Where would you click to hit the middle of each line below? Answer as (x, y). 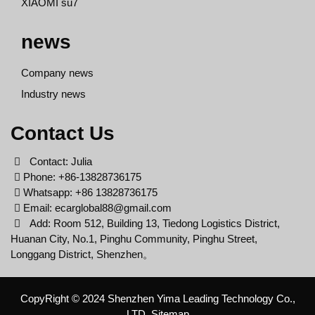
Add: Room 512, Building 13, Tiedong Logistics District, (152, 224)
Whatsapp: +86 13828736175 (89, 193)
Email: (38, 208)
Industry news (53, 94)
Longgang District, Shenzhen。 (82, 255)
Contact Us (63, 134)
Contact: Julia (58, 162)
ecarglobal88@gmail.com (113, 208)
